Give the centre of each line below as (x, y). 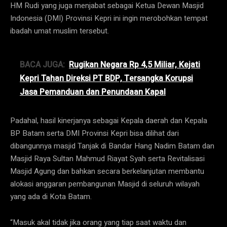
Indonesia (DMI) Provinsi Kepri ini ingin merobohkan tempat (109, 18)
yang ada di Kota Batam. (51, 196)
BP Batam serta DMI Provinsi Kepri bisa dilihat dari (94, 133)
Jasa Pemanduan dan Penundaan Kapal (93, 92)
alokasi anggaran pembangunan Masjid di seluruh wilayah (105, 184)
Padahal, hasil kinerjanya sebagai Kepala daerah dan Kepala (109, 120)
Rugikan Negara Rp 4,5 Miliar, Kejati (135, 65)
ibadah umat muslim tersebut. (60, 31)
